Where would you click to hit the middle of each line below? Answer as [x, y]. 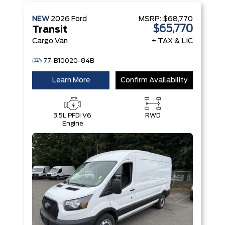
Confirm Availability [154, 80]
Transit [50, 30]
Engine [72, 124]
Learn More [71, 80]
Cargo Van [50, 41]
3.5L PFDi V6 [72, 116]
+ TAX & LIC [172, 41]
